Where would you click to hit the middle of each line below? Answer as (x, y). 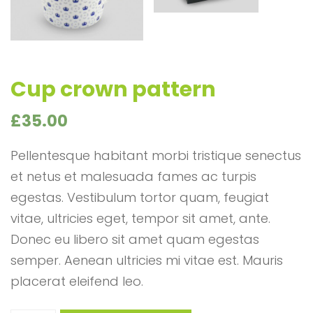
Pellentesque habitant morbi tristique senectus (156, 155)
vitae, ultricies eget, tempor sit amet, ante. (140, 218)
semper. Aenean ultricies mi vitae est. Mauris (147, 260)
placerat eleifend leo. (77, 281)
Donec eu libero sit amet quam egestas (135, 239)
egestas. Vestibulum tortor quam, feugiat (140, 197)
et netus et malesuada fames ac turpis (133, 176)
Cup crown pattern (113, 89)
